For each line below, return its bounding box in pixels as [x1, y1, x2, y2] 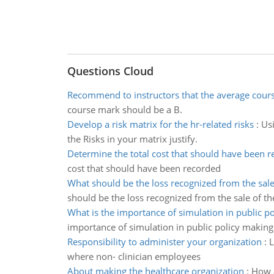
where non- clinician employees [67, 250, 201, 262]
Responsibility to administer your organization [67, 235, 262, 248]
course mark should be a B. [67, 103, 182, 116]
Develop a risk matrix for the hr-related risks [67, 118, 254, 130]
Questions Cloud [67, 64, 154, 78]
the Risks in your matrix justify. [67, 133, 198, 145]
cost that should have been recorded [67, 162, 221, 174]
